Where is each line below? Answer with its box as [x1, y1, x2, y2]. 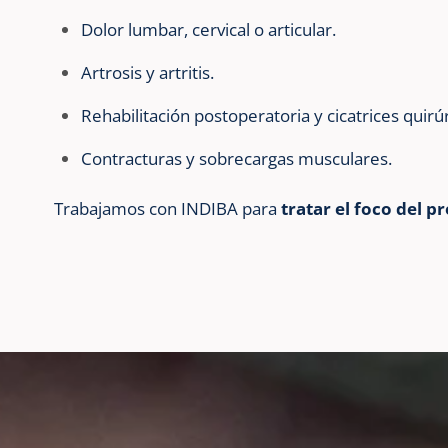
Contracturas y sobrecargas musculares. [81, 147, 393, 171]
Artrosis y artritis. [81, 61, 215, 85]
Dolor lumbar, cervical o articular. [81, 18, 337, 42]
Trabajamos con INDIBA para [53, 196, 277, 220]
